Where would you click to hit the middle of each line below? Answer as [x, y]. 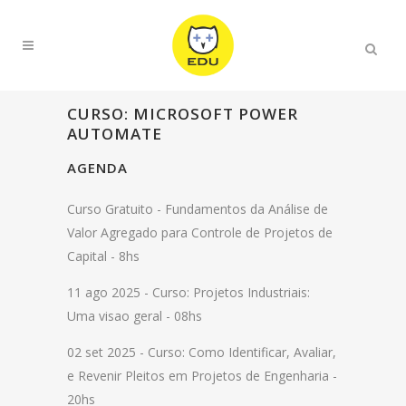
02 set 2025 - [107, 352]
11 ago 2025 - [110, 292]
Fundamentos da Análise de [246, 209]
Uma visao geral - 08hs [136, 316]
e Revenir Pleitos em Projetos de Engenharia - [202, 376]
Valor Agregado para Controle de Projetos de [200, 232]
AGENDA [97, 168]
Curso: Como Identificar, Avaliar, [242, 352]
